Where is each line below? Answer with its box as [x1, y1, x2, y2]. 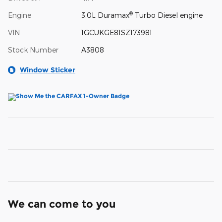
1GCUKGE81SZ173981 [81, 28, 152, 37]
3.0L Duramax [81, 10, 129, 19]
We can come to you [8, 197, 115, 210]
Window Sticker [20, 65, 75, 74]
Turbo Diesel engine [132, 10, 203, 19]
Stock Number [8, 45, 58, 54]
